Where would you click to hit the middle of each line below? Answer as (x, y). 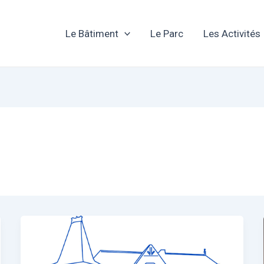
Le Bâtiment (92, 33)
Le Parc (167, 33)
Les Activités (232, 33)
